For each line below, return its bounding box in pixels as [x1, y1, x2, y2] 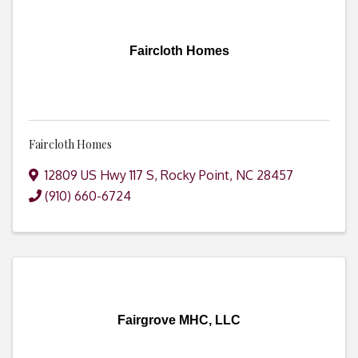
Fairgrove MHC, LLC [117, 313, 241, 328]
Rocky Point [161, 167, 229, 184]
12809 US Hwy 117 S [45, 167, 154, 184]
